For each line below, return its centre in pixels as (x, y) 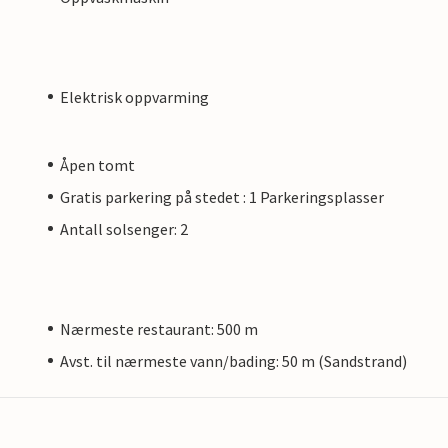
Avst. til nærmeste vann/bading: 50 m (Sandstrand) (233, 360)
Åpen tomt (97, 164)
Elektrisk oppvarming (134, 96)
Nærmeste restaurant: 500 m (159, 328)
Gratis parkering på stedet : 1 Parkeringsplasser (222, 196)
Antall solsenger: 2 (124, 228)
